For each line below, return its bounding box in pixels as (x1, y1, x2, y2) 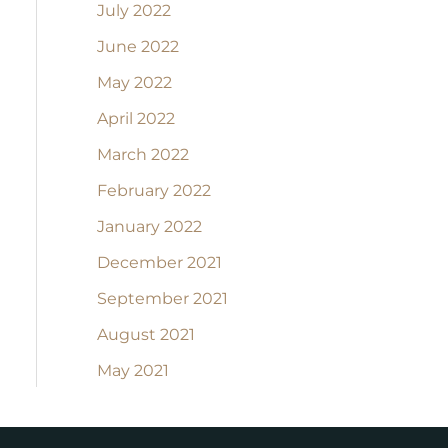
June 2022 (96, 37, 179, 57)
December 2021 (96, 253, 222, 273)
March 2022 (96, 145, 189, 165)
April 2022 (96, 109, 175, 129)
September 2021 (96, 289, 228, 309)
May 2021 (96, 361, 169, 381)
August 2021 (96, 325, 195, 345)
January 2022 (96, 217, 202, 237)
